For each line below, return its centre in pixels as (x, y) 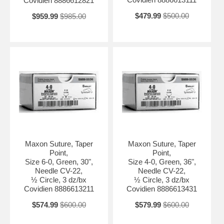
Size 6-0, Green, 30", (59, 161)
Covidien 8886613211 (59, 188)
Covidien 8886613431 (162, 188)
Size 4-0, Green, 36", (162, 161)
